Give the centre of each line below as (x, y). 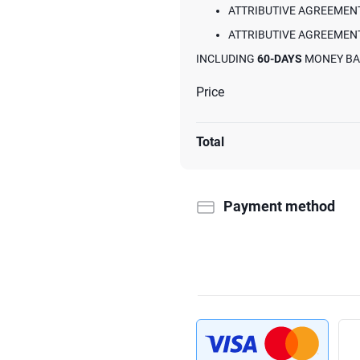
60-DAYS (280, 59)
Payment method (279, 206)
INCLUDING (227, 59)
